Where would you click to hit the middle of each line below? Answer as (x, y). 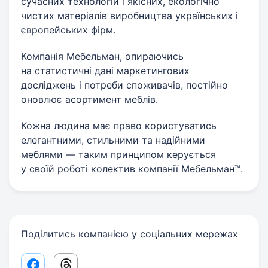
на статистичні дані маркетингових (105, 71)
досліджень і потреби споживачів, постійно (124, 85)
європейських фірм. (68, 30)
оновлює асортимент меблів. (89, 99)
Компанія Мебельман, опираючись (102, 56)
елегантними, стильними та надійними (113, 140)
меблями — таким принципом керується (118, 154)
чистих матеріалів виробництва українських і (130, 16)
